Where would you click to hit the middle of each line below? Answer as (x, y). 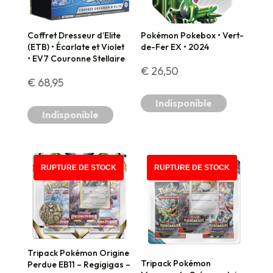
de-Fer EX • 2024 (175, 47)
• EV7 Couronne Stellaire (76, 58)
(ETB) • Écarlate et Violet (76, 47)
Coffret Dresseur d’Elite (74, 35)
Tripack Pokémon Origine (78, 253)
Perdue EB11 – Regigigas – (79, 265)
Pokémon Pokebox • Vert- (193, 35)
